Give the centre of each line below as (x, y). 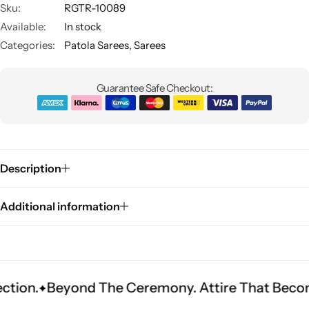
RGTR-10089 (95, 8)
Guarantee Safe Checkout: (154, 88)
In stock (83, 27)
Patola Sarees (97, 46)
